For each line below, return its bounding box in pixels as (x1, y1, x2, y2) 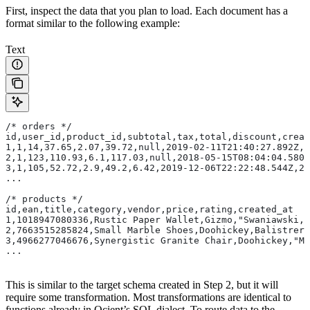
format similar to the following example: (6, 17, 180, 29)
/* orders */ (6, 120, 72, 131)
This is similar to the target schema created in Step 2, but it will (6, 278, 278, 291)
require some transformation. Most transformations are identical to (6, 291, 291, 303)
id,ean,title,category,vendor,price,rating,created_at (6, 203, 293, 215)
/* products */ (6, 193, 83, 204)
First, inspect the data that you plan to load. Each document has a (6, 4, 288, 17)
